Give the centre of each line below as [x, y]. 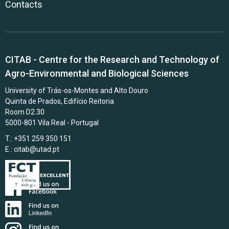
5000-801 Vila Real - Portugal [52, 123]
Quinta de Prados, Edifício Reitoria [60, 101]
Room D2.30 [25, 112]
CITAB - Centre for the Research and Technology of [112, 60]
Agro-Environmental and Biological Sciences [97, 73]
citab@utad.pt [37, 149]
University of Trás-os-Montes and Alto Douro [77, 90]
